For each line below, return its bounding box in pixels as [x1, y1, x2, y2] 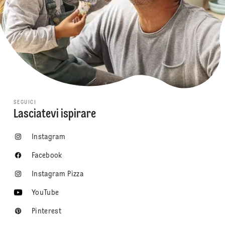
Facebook [31, 152, 62, 159]
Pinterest [31, 207, 62, 215]
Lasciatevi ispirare [13, 108, 96, 121]
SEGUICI [13, 99, 37, 105]
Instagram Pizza [31, 170, 84, 178]
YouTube [31, 189, 59, 196]
